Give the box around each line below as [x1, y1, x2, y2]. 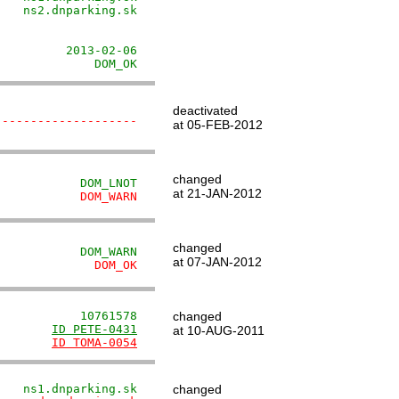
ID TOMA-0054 [52, 336, 137, 349]
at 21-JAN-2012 [173, 186, 262, 200]
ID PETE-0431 [52, 322, 137, 336]
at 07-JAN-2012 [173, 255, 262, 269]
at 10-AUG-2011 [173, 323, 265, 338]
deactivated [173, 103, 238, 118]
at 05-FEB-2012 [173, 118, 263, 132]
